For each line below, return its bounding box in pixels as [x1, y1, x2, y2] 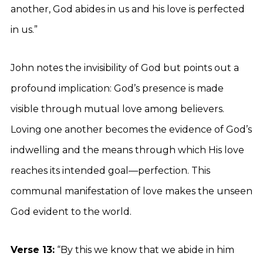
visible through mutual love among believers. [11, 103, 224, 114]
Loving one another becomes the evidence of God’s [11, 124, 252, 135]
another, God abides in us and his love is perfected [11, 4, 245, 15]
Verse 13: [11, 244, 55, 255]
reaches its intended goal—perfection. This [11, 165, 210, 176]
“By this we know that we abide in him [55, 244, 234, 255]
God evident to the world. [11, 206, 131, 217]
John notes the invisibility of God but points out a [11, 62, 239, 73]
